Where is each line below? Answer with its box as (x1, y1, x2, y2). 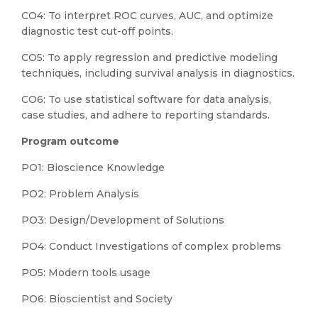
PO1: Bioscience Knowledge (21, 161, 165, 174)
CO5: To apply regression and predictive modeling (21, 51, 278, 64)
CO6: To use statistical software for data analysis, (21, 93, 271, 106)
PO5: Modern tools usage (21, 266, 150, 279)
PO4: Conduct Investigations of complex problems (21, 240, 281, 253)
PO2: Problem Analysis (21, 187, 139, 200)
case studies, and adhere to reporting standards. (21, 109, 270, 121)
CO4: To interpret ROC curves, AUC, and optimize (21, 9, 273, 22)
